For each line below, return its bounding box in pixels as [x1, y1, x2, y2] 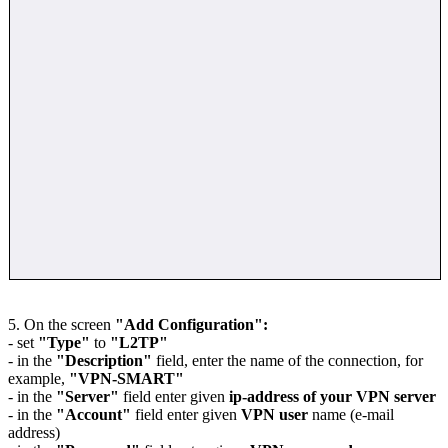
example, [8, 369, 65, 387]
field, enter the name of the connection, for [152, 351, 423, 369]
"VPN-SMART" [65, 369, 184, 387]
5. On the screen [8, 315, 115, 333]
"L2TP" [110, 333, 168, 351]
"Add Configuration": [115, 315, 268, 333]
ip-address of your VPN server [229, 387, 436, 405]
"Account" [56, 405, 131, 423]
